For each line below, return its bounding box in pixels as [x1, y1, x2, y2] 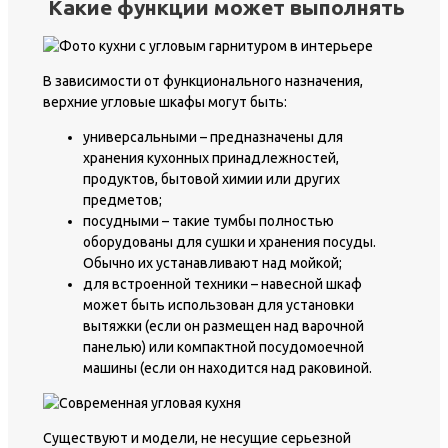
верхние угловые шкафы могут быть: [43, 93, 287, 110]
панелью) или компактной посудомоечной [83, 338, 364, 355]
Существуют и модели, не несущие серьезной [43, 429, 351, 446]
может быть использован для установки [83, 296, 354, 313]
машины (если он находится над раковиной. [83, 359, 372, 376]
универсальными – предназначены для [83, 128, 343, 145]
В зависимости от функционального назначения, [43, 72, 363, 89]
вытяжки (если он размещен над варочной [83, 317, 364, 334]
